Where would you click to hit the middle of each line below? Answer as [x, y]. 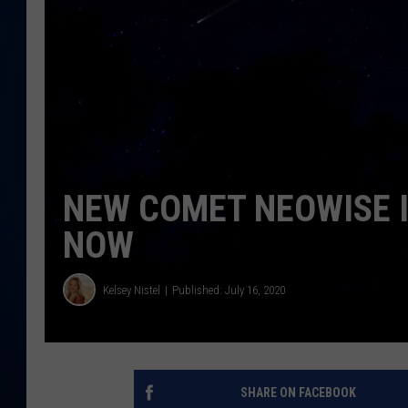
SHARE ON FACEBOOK [298, 393]
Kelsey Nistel [132, 290]
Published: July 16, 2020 [229, 290]
